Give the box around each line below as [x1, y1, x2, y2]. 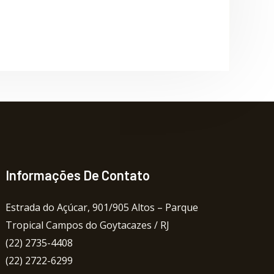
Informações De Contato [6, 167, 150, 183]
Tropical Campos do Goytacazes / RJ [6, 218, 170, 232]
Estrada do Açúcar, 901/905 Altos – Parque [6, 201, 199, 214]
